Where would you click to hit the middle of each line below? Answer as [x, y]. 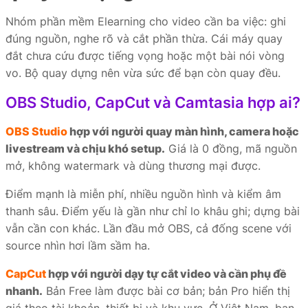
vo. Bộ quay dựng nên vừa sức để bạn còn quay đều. [143, 73]
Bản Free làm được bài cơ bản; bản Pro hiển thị [166, 291]
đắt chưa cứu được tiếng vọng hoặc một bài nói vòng [145, 56]
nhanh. [24, 291]
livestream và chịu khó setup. [85, 148]
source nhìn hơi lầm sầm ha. [78, 245]
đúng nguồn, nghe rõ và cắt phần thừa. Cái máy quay [144, 38]
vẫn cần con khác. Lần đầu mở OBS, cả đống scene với [148, 228]
